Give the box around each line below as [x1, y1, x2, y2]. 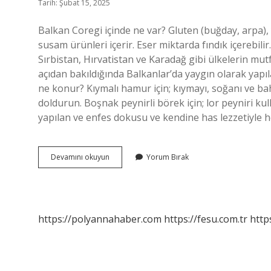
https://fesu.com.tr [164, 212, 247, 226]
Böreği [109, 162, 132, 172]
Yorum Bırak [146, 152, 189, 162]
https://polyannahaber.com [38, 212, 162, 226]
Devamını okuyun [51, 152, 109, 162]
